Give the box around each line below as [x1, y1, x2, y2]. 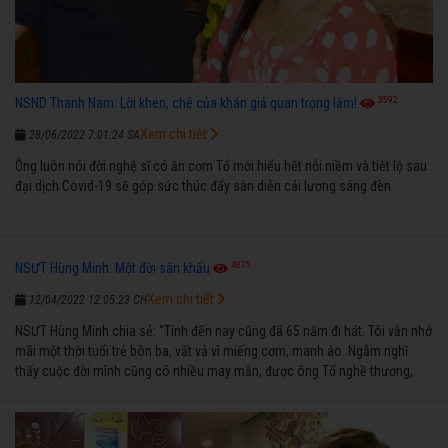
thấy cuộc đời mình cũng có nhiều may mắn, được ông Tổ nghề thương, [15, 362, 413, 379]
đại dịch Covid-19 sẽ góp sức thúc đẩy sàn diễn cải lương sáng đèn [15, 177, 391, 194]
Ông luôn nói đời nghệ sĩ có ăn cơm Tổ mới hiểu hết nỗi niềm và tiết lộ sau [15, 157, 427, 174]
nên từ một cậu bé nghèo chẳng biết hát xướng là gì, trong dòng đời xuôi [15, 382, 418, 399]
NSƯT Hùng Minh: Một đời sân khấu [15, 259, 210, 276]
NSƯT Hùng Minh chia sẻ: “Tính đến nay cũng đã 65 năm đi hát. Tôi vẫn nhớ [15, 322, 432, 339]
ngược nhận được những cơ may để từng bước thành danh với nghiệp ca [15, 402, 418, 419]
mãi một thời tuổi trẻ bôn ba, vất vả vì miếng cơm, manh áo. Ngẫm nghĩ [15, 342, 408, 359]
